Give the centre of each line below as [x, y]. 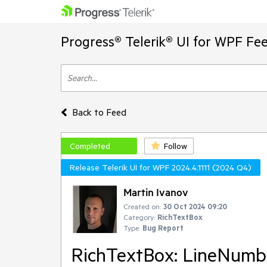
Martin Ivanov [156, 192]
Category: [139, 217]
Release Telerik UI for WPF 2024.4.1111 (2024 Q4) [161, 167]
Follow [176, 146]
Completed [90, 146]
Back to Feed [99, 112]
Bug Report [163, 228]
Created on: [142, 206]
